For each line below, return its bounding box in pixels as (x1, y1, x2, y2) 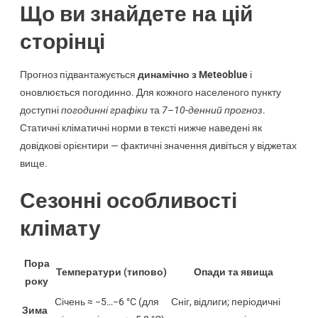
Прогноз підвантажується (19, 68, 138, 80)
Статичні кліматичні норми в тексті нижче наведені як (19, 121, 262, 133)
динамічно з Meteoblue (137, 68, 248, 80)
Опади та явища (193, 265, 273, 278)
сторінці (19, 28, 105, 54)
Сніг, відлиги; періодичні (170, 295, 280, 307)
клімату (19, 215, 101, 241)
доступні (19, 104, 61, 116)
